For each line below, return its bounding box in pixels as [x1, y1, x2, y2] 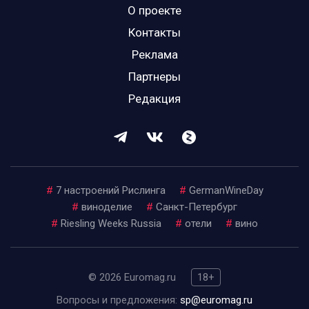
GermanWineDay [188, 184, 263, 197]
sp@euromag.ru [180, 294, 252, 307]
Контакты [128, 26, 181, 40]
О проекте [128, 3, 181, 18]
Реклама [131, 48, 178, 62]
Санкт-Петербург [156, 201, 237, 214]
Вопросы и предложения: [57, 294, 180, 307]
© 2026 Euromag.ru [88, 271, 179, 284]
